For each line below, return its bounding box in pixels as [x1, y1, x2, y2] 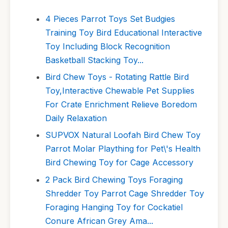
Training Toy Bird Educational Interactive [45, 27, 202, 38]
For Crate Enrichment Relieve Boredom [45, 99, 197, 109]
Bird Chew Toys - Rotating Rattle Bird [45, 71, 189, 82]
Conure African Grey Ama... [45, 215, 153, 226]
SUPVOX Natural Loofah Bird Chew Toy [45, 130, 201, 140]
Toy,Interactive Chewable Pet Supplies [45, 85, 194, 96]
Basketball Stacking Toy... [45, 54, 144, 65]
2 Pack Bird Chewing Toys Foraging [45, 174, 183, 185]
